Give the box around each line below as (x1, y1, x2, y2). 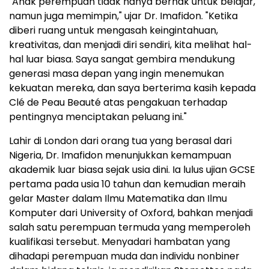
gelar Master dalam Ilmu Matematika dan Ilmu (9, 192, 227, 206)
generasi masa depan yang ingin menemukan (9, 67, 224, 81)
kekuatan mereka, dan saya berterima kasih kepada (9, 81, 256, 95)
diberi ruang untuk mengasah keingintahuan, (9, 23, 218, 38)
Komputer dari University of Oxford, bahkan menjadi (9, 206, 253, 220)
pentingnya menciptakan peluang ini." (9, 110, 187, 124)
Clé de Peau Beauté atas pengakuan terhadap (9, 95, 228, 110)
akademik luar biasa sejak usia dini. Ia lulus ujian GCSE (9, 163, 255, 177)
